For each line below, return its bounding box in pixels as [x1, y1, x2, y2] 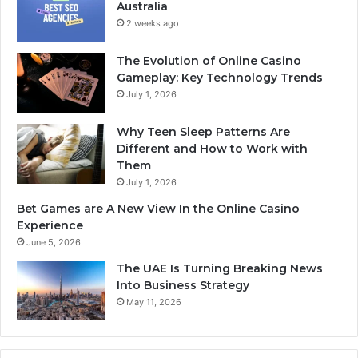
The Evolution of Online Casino [117, 53, 301, 68]
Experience [17, 217, 83, 233]
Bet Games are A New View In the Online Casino [17, 201, 300, 216]
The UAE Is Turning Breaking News [117, 261, 323, 276]
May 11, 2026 [126, 296, 181, 308]
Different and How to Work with [117, 141, 308, 156]
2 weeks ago [126, 17, 179, 29]
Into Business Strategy [117, 277, 249, 292]
